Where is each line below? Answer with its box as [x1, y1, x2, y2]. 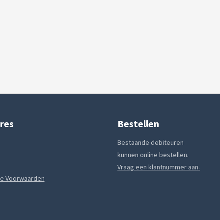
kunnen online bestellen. [117, 150, 189, 159]
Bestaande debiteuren [117, 138, 184, 147]
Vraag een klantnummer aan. [117, 163, 200, 171]
